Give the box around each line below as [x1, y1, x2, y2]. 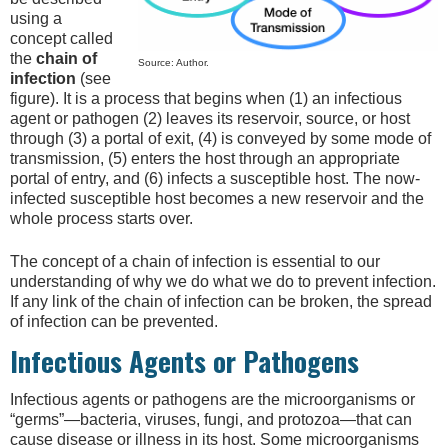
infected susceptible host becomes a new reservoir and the [10, 190, 424, 208]
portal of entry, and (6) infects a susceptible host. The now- [10, 170, 420, 188]
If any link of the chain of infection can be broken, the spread [10, 292, 432, 310]
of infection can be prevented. [10, 312, 218, 330]
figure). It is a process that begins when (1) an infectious [10, 90, 402, 108]
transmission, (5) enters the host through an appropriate [10, 150, 400, 168]
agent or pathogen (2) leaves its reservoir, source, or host [10, 110, 410, 128]
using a [10, 10, 62, 28]
